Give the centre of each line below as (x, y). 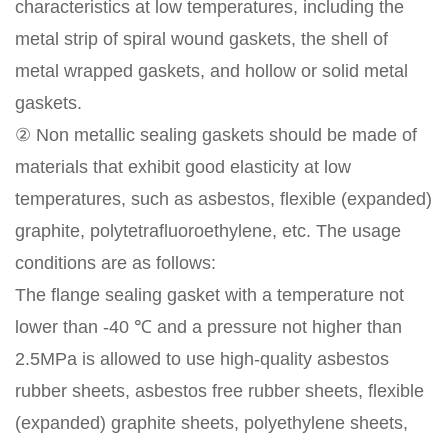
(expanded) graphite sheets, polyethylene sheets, (211, 422)
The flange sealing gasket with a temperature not (209, 294)
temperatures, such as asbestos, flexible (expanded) (223, 198)
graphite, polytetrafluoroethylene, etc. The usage (208, 230)
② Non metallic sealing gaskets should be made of (216, 134)
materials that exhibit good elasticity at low (183, 166)
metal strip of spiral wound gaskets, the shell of (201, 38)
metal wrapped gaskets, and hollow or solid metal (211, 70)
